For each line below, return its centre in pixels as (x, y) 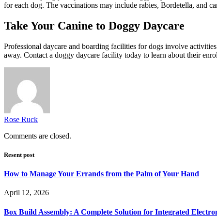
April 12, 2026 (26, 193)
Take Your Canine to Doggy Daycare (94, 25)
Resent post (19, 155)
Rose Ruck (21, 119)
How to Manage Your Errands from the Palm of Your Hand (101, 174)
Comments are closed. (38, 136)
